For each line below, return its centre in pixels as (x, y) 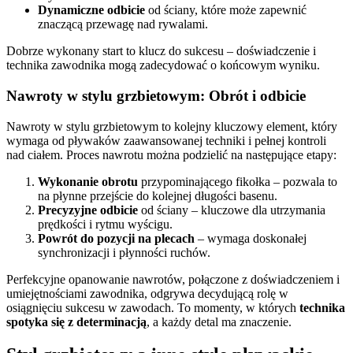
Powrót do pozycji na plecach (116, 238)
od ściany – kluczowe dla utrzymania (232, 210)
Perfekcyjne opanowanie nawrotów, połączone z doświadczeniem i (173, 279)
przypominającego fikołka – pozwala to (238, 181)
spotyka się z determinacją (76, 321)
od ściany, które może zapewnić (226, 10)
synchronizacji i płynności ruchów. (124, 252)
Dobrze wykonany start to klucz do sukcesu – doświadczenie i (161, 51)
